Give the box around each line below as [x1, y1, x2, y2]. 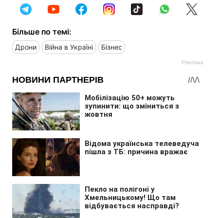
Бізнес [101, 43, 122, 52]
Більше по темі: [12, 27, 72, 37]
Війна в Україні [45, 43, 93, 52]
